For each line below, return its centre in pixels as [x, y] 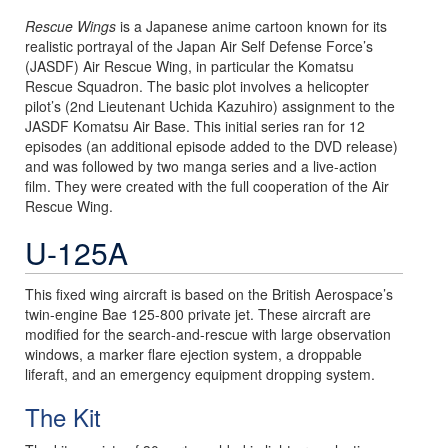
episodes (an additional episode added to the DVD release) [211, 146]
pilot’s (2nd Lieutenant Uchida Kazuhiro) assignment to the [210, 106]
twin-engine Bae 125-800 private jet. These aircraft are [198, 314]
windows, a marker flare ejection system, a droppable [193, 354]
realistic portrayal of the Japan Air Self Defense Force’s [199, 46]
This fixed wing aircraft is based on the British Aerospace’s [209, 294]
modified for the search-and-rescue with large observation [208, 334]
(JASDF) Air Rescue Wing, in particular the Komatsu [189, 66]
